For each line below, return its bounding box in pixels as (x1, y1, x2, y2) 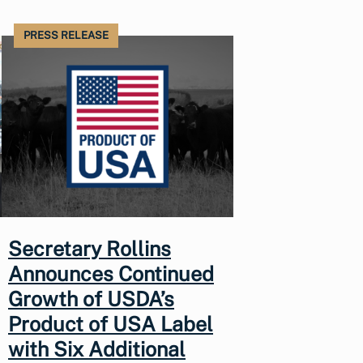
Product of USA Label (8, 312, 213, 337)
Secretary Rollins (8, 237, 171, 262)
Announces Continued (8, 262, 214, 287)
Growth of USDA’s (8, 287, 174, 312)
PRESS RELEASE (23, 28, 109, 41)
